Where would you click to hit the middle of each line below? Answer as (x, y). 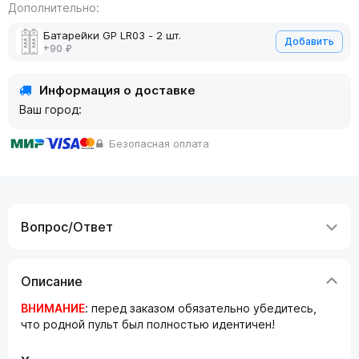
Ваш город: (52, 109)
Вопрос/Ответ (67, 227)
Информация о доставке (116, 90)
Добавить (309, 41)
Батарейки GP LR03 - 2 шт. (112, 35)
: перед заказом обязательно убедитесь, (201, 308)
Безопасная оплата (157, 143)
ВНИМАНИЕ (53, 308)
